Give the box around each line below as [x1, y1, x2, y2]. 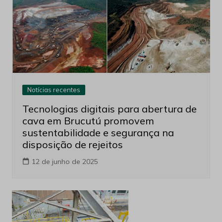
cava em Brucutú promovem [22, 114, 154, 127]
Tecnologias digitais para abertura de [22, 102, 197, 115]
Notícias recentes [27, 85, 80, 94]
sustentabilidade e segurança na [22, 126, 174, 139]
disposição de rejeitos [22, 138, 123, 151]
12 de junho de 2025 [31, 157, 98, 166]
